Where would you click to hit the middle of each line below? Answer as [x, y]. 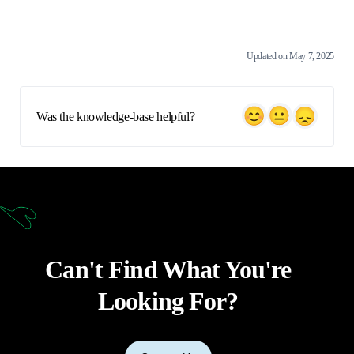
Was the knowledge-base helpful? [116, 117]
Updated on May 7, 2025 [290, 56]
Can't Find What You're [168, 269]
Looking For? [168, 301]
